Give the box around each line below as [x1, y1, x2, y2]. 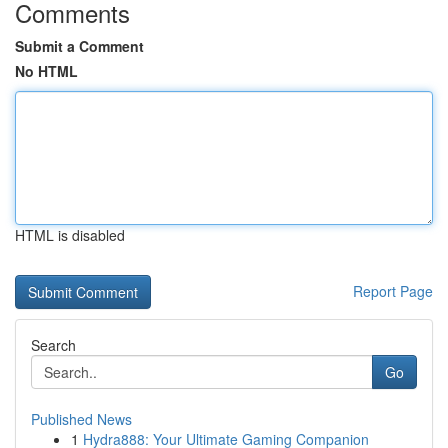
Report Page [353, 281, 433, 301]
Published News [31, 409, 132, 429]
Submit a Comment [15, 36, 144, 56]
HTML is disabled [15, 225, 125, 245]
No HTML [15, 61, 78, 81]
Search [31, 335, 76, 355]
